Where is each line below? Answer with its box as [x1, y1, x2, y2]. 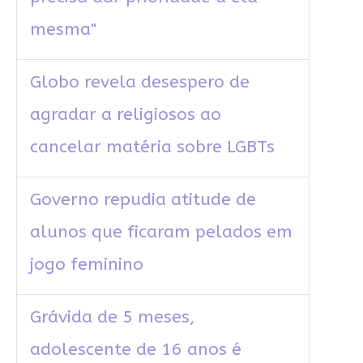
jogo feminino [29, 254, 143, 275]
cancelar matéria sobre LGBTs [29, 137, 275, 158]
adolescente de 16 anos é [29, 340, 241, 361]
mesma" [29, 19, 96, 41]
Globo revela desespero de [29, 72, 250, 93]
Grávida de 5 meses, [29, 307, 194, 328]
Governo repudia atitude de [29, 190, 256, 211]
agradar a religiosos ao [29, 105, 221, 126]
